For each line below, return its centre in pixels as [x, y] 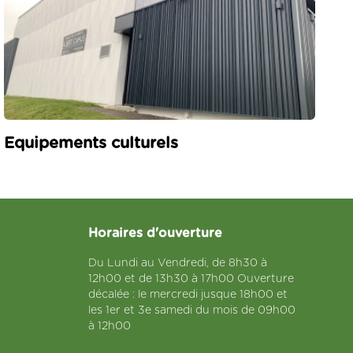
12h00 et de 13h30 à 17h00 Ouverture [191, 279]
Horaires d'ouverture [155, 233]
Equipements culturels [91, 143]
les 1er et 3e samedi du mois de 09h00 [192, 310]
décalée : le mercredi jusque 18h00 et [188, 294]
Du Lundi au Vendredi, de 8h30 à [178, 263]
